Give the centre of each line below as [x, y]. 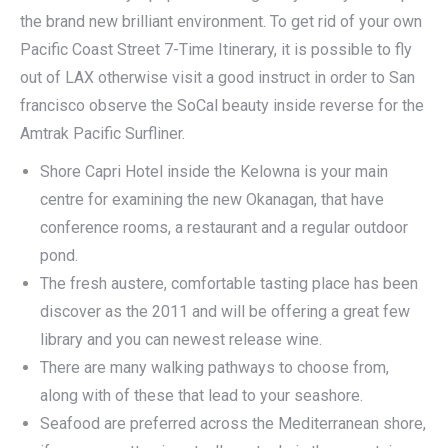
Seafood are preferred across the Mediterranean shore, [233, 423]
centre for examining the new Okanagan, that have [212, 199]
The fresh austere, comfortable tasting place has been [229, 283]
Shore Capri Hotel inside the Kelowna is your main [214, 171]
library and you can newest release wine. [181, 339]
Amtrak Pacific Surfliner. [102, 133]
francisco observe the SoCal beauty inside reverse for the [222, 105]
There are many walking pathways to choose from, [214, 367]
